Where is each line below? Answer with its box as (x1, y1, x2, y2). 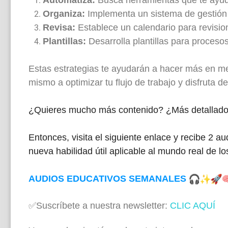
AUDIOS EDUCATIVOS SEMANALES (28, 173, 189, 184)
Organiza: (43, 8, 85, 19)
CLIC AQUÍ (170, 200, 215, 211)
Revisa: (43, 22, 75, 33)
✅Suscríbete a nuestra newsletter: (28, 200, 170, 211)
